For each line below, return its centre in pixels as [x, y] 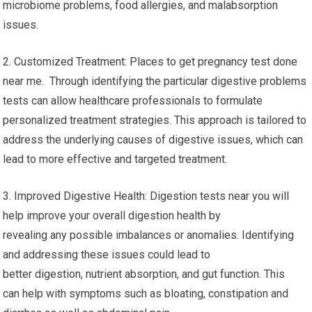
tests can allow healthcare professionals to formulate [133, 101]
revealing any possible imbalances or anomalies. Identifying [149, 235]
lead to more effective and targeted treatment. [115, 159]
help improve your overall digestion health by [112, 216]
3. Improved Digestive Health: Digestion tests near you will [146, 196]
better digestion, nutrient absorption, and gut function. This [144, 274]
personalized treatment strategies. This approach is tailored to [155, 120]
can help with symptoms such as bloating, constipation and [146, 294]
